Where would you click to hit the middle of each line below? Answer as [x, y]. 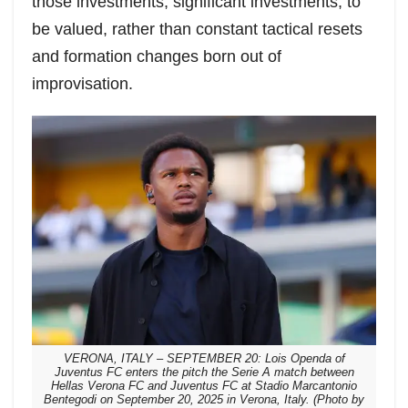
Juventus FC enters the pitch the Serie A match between [204, 373]
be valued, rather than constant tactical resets [197, 30]
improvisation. [82, 84]
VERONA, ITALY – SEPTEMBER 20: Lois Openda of [204, 359]
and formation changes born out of [157, 57]
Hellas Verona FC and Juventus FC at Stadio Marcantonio [204, 387]
